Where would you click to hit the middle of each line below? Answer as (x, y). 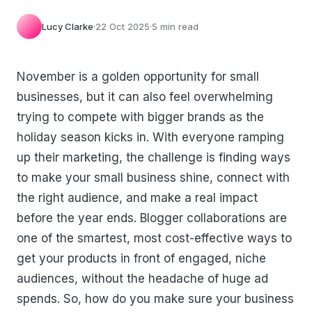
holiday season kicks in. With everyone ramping (150, 138)
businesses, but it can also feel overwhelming (145, 97)
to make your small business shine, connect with (153, 178)
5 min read (175, 26)
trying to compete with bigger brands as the (140, 117)
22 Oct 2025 (123, 26)
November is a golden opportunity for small (138, 77)
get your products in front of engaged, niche (141, 259)
